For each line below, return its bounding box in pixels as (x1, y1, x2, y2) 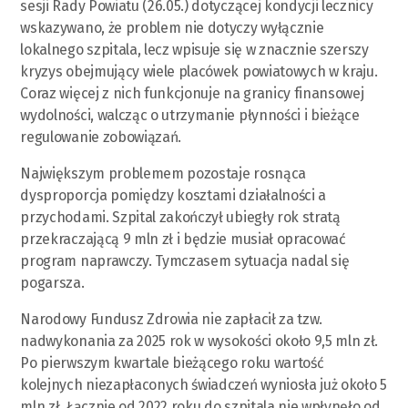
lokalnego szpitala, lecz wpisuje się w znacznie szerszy (20, 40, 369, 58)
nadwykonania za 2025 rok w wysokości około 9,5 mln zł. (20, 331, 379, 350)
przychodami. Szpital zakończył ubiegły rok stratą (20, 208, 341, 226)
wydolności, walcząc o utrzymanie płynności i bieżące (20, 106, 360, 124)
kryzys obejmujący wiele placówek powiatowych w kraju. (20, 62, 378, 80)
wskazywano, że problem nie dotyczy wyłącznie (20, 18, 324, 36)
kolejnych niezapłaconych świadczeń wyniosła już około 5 (20, 375, 387, 393)
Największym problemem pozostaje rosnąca (20, 164, 306, 182)
